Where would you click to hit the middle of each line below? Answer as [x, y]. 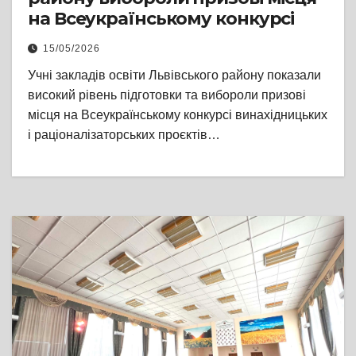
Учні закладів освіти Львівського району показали [174, 75]
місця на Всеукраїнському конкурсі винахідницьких [178, 115]
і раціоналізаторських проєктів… [124, 135]
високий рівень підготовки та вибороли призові [167, 95]
